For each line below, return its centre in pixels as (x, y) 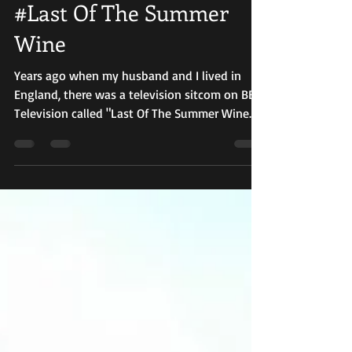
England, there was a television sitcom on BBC (138, 118)
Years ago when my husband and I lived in (128, 99)
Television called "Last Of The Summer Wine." (135, 137)
